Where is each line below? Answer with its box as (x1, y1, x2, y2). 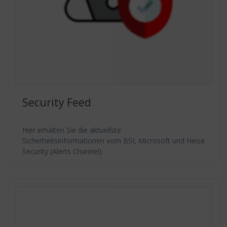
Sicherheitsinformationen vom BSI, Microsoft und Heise (22, 135, 205, 145)
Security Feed (22, 95, 91, 109)
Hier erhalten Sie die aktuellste (22, 125, 121, 135)
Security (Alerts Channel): (22, 146, 103, 156)
